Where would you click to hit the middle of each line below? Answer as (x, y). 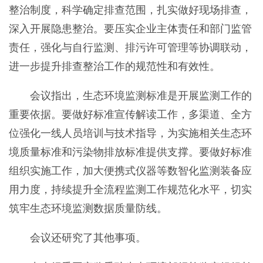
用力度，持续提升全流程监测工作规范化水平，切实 (130, 189)
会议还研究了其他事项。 (77, 237)
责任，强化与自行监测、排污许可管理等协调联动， (130, 47)
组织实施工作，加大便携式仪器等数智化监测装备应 (130, 171)
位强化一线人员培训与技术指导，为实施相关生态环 (130, 133)
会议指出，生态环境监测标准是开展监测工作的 (130, 95)
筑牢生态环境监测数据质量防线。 (88, 208)
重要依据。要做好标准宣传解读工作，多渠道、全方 (130, 114)
